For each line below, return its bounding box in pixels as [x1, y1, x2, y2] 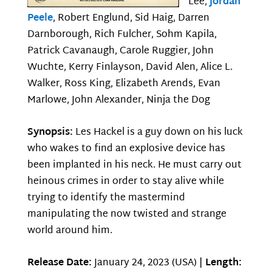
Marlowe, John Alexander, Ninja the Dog [27, 92, 210, 110]
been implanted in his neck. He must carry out [27, 157, 242, 174]
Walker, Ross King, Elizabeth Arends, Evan [27, 75, 220, 93]
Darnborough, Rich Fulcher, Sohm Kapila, [27, 26, 217, 44]
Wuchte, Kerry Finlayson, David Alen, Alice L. [27, 59, 233, 77]
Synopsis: [27, 124, 75, 141]
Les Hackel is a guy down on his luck [75, 124, 243, 141]
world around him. [27, 222, 112, 240]
